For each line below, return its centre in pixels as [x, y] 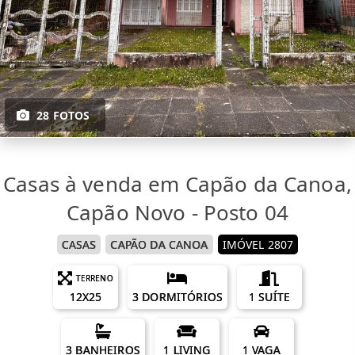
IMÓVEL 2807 [258, 245]
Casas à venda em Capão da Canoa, [177, 184]
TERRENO [94, 279]
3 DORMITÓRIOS [177, 297]
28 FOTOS [63, 116]
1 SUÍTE [269, 297]
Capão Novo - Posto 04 [177, 213]
